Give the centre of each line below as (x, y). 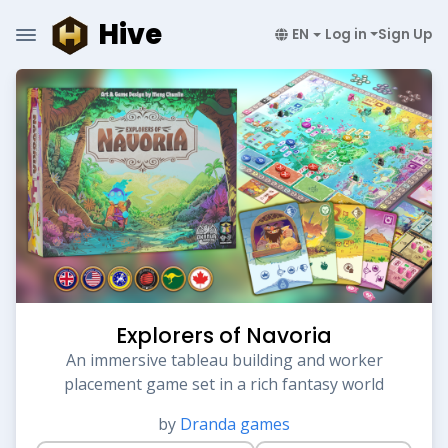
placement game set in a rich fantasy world (224, 384)
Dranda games (235, 424)
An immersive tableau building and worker (224, 360)
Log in (345, 34)
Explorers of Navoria (224, 335)
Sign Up (405, 34)
